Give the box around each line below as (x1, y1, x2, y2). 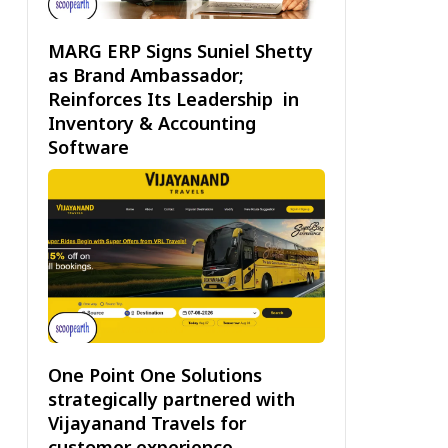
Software (47, 134, 134, 159)
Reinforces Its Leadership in (47, 86, 299, 111)
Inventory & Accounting (47, 110, 256, 135)
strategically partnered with (47, 387, 295, 412)
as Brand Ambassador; (47, 62, 243, 87)
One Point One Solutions (47, 363, 262, 388)
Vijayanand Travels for (47, 411, 246, 436)
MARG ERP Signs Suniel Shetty (47, 38, 313, 63)
